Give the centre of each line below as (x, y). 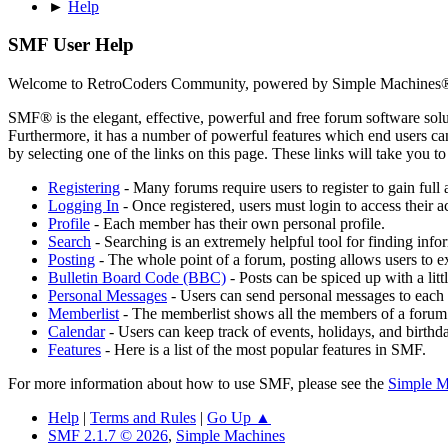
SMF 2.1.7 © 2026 (108, 436)
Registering (84, 188)
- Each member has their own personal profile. (237, 224)
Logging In (83, 206)
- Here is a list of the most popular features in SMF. (263, 350)
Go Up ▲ (239, 418)
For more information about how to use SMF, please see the (198, 384)
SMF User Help (71, 45)
